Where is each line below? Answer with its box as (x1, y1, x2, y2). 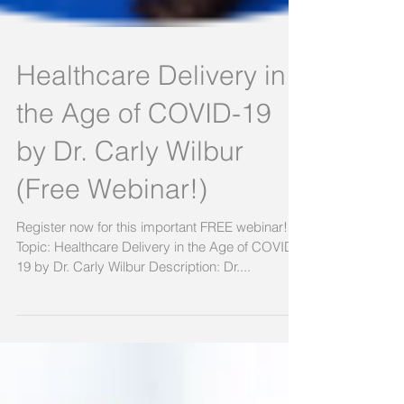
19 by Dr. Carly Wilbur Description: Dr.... (16, 286, 251, 304)
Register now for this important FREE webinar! (16, 246, 288, 264)
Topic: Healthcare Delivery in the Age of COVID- (16, 266, 298, 284)
